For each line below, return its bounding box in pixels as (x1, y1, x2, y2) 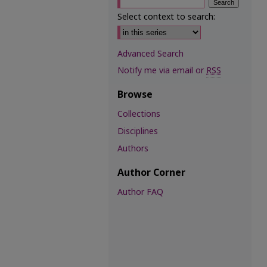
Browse (117, 88, 153, 102)
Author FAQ (117, 186, 163, 198)
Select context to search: (117, 11, 215, 23)
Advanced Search (117, 48, 184, 60)
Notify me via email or (117, 64, 206, 77)
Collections (117, 108, 160, 120)
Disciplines (117, 125, 158, 138)
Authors (117, 142, 148, 155)
